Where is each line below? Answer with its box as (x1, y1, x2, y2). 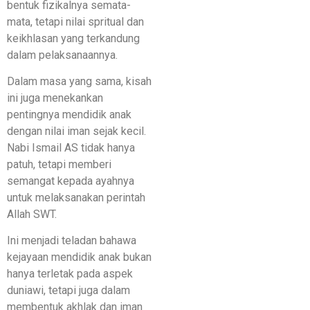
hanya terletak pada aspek (7, 267, 133, 281)
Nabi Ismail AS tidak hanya (7, 141, 135, 155)
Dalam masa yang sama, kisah (7, 75, 152, 89)
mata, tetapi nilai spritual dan (7, 15, 144, 28)
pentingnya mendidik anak (7, 108, 131, 122)
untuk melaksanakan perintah (7, 191, 145, 205)
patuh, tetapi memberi (7, 158, 111, 172)
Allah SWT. (7, 208, 57, 221)
